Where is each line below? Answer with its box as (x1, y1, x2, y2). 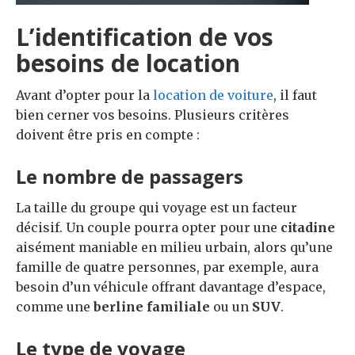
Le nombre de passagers (16, 162, 243, 189)
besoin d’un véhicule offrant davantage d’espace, (16, 278, 326, 295)
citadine (281, 219, 335, 235)
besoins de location (16, 46, 240, 79)
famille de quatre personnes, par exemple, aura (16, 258, 319, 275)
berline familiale (94, 298, 210, 315)
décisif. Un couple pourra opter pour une (16, 219, 281, 235)
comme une (16, 298, 94, 315)
